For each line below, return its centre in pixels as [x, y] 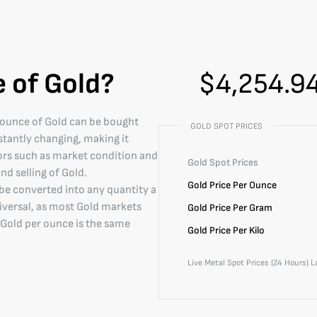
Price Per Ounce [242, 185]
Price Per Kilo [236, 230]
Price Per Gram [240, 208]
